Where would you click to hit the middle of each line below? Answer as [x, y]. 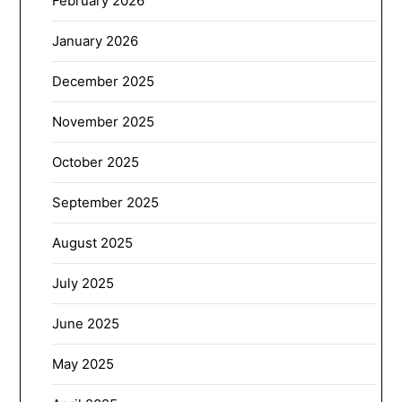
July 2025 [83, 283]
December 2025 [104, 81]
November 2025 [104, 121]
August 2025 [93, 242]
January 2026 [96, 40]
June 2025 [86, 323]
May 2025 [83, 363]
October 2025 [96, 162]
